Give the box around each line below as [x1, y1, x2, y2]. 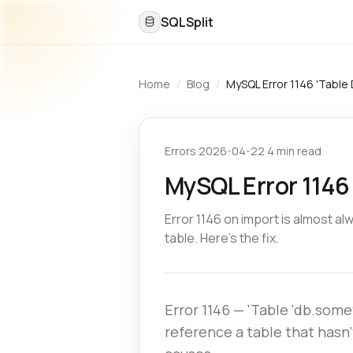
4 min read [267, 143, 321, 158]
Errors [165, 143, 196, 158]
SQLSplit [161, 13, 214, 31]
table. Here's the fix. [165, 229, 279, 247]
